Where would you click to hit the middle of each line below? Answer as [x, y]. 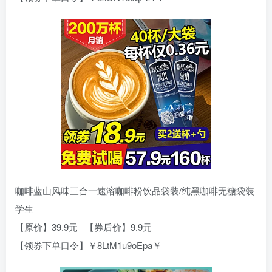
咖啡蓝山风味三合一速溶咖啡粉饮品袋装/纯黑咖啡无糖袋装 [135, 191]
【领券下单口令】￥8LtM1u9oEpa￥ [88, 245]
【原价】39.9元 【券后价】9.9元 [83, 227]
